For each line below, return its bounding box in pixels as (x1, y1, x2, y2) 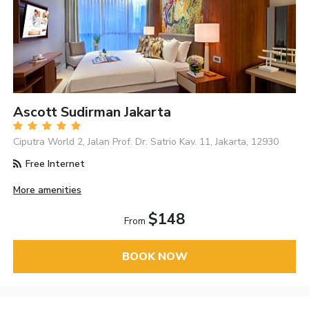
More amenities (13, 183, 82, 197)
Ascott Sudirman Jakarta (13, 102, 172, 121)
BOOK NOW (121, 249, 188, 265)
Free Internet (23, 157, 86, 170)
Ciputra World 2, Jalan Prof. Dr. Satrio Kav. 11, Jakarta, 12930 (13, 134, 279, 148)
